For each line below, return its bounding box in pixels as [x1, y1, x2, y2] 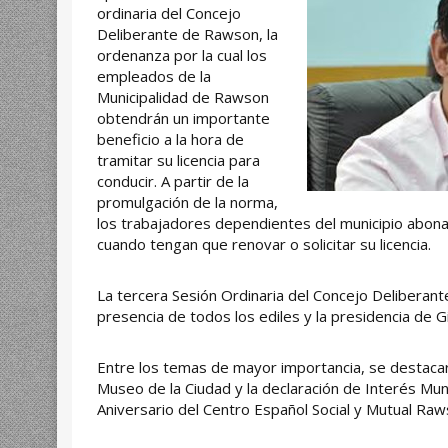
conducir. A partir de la [97, 171, 249, 192]
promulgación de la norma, [97, 192, 278, 213]
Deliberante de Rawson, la [97, 24, 278, 45]
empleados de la [97, 66, 211, 87]
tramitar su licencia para [97, 150, 260, 171]
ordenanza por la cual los [97, 45, 267, 66]
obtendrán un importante [97, 108, 270, 129]
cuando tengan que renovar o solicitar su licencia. [97, 234, 431, 255]
